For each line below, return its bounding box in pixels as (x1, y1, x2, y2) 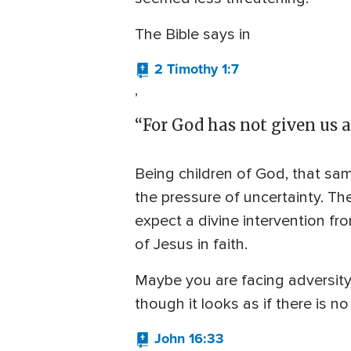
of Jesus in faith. (135, 235, 248, 255)
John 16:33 (154, 328, 224, 349)
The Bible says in (135, 25, 251, 45)
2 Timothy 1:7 (154, 59, 239, 80)
